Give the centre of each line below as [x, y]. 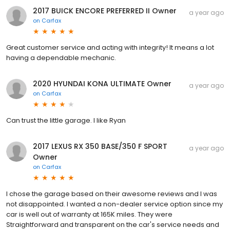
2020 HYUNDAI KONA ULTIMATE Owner [102, 83]
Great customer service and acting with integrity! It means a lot [110, 47]
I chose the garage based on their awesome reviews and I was [112, 194]
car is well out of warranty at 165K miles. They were [89, 214]
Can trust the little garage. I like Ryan [66, 120]
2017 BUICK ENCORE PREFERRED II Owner [105, 11]
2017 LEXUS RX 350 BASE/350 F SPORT [100, 146]
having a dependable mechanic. [61, 57]
